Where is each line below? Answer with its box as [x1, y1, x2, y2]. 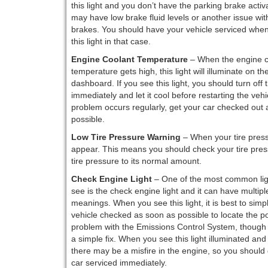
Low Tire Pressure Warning [71, 132, 181, 142]
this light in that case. [71, 36, 151, 47]
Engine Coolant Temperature [71, 54, 188, 65]
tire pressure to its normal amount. [71, 156, 202, 166]
